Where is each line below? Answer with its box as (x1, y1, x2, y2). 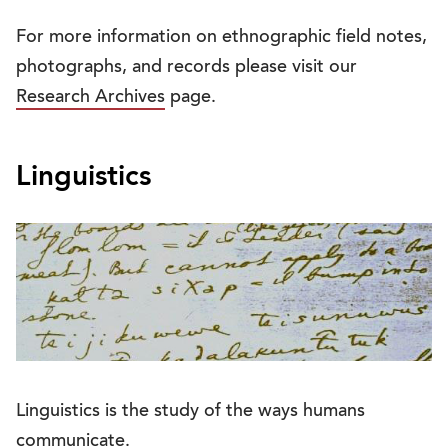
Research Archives (16, 89, 165, 108)
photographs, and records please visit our (16, 59, 357, 78)
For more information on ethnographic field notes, (16, 29, 427, 48)
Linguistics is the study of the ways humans (16, 402, 365, 421)
